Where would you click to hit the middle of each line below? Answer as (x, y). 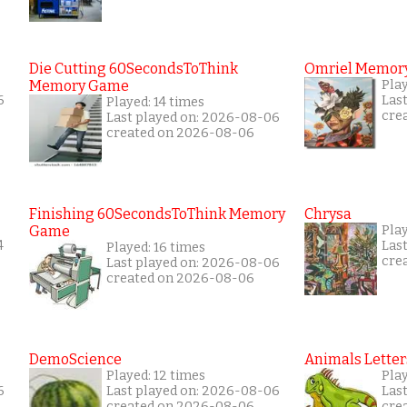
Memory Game (79, 86)
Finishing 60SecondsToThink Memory (157, 214)
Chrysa (328, 214)
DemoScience (75, 359)
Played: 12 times (156, 376)
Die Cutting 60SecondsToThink (134, 69)
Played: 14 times (155, 102)
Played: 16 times (156, 248)
